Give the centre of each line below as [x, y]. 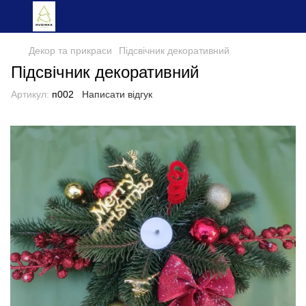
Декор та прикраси [70, 51]
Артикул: [30, 94]
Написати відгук [117, 94]
